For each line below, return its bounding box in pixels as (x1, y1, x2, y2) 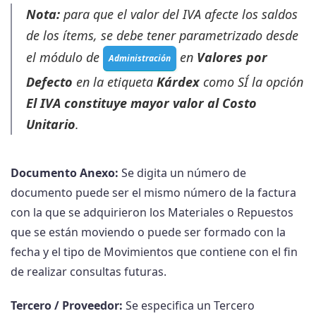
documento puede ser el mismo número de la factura (11, 185, 296, 201)
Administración (109, 52, 171, 65)
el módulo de (26, 49, 103, 66)
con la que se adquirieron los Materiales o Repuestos (11, 205, 293, 221)
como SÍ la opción (200, 73, 303, 91)
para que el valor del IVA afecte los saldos (60, 6, 298, 23)
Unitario (26, 116, 75, 133)
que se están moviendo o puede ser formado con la (11, 224, 286, 241)
